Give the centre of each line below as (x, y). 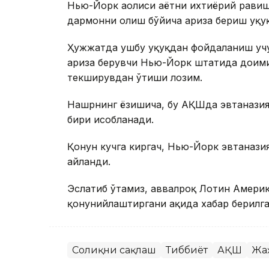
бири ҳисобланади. (110, 119)
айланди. (89, 161)
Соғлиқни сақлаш (114, 250)
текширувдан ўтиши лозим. (135, 77)
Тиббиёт (187, 250)
